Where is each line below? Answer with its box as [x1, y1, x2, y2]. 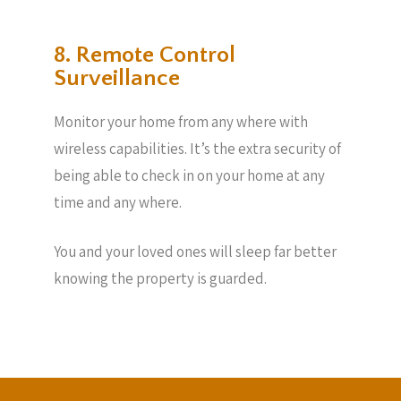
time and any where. [54, 192, 182, 212]
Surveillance [54, 64, 180, 91]
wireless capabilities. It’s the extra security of [54, 138, 341, 158]
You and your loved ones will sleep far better [54, 242, 337, 261]
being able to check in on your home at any [54, 165, 325, 185]
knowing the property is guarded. [54, 269, 267, 288]
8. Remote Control [54, 41, 235, 68]
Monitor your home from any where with [54, 111, 308, 132]
